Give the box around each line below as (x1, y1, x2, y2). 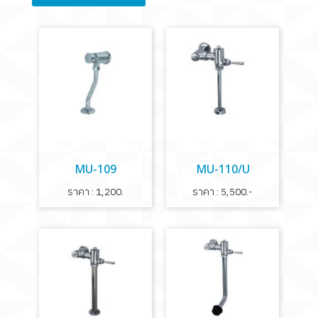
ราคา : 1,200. (67, 183, 124, 200)
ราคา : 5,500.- (192, 183, 253, 200)
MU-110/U (195, 160, 250, 178)
